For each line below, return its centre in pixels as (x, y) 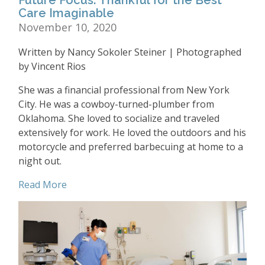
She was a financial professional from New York (124, 90)
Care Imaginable (66, 13)
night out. (40, 161)
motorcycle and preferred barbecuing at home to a (131, 146)
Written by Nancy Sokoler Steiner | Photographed (130, 52)
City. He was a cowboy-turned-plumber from (116, 104)
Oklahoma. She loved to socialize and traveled (119, 118)
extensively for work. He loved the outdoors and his (132, 132)
